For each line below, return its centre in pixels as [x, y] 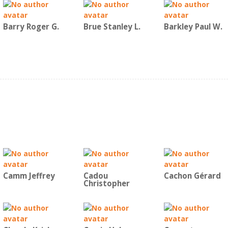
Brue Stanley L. [112, 27]
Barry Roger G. [31, 27]
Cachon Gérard [192, 176]
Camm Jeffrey [29, 176]
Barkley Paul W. [193, 27]
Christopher [107, 183]
